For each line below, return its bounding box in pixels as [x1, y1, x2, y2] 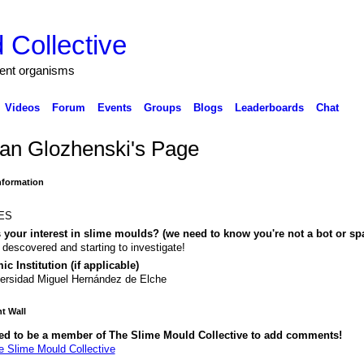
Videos [4, 101, 40, 114]
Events [97, 101, 132, 114]
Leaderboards [234, 101, 304, 114]
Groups [143, 101, 181, 114]
